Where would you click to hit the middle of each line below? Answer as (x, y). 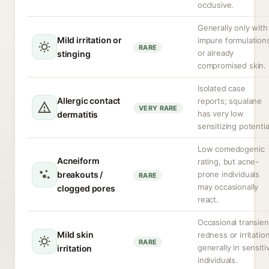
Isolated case (222, 88)
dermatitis (78, 114)
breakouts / (80, 174)
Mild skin (75, 234)
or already (216, 53)
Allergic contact (89, 101)
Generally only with (233, 28)
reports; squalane (230, 101)
